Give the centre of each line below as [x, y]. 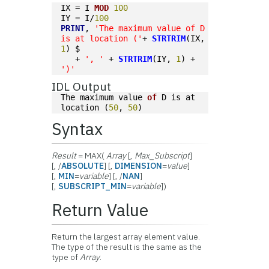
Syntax [77, 129]
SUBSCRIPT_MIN [93, 186]
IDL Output [82, 86]
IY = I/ [78, 18]
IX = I [78, 8]
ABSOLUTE [83, 166]
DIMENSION [139, 166]
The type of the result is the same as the [127, 247]
